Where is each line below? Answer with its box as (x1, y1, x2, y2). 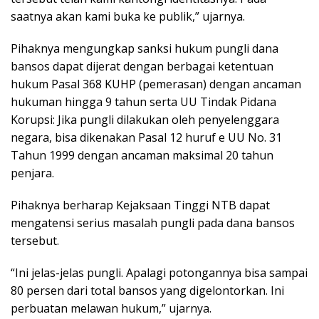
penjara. (11, 164, 54, 181)
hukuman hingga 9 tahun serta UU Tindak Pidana (11, 93, 276, 110)
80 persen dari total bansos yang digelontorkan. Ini (11, 282, 284, 298)
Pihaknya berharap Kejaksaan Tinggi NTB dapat (11, 197, 270, 213)
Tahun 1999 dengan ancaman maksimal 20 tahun (11, 147, 273, 163)
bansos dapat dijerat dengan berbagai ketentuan (11, 58, 273, 74)
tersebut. (11, 232, 59, 249)
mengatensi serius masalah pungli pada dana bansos (11, 214, 295, 231)
